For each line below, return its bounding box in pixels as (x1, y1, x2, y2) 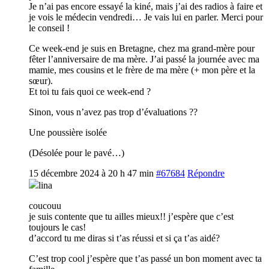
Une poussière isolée (29, 127, 107, 138)
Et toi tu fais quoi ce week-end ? (29, 86, 151, 97)
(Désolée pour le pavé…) (29, 147, 124, 158)
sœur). (29, 75, 53, 86)
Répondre (187, 168, 225, 178)
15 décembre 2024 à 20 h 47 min (29, 168, 154, 178)
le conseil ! (29, 22, 70, 33)
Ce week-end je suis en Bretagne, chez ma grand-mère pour (29, 43, 255, 53)
